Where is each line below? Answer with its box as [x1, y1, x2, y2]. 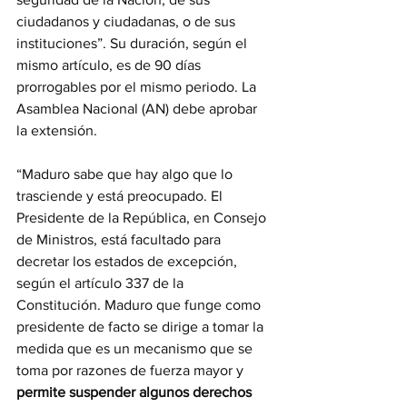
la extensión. [16, 123, 101, 139]
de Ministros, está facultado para [16, 232, 224, 248]
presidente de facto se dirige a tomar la [16, 319, 267, 335]
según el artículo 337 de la [16, 275, 187, 292]
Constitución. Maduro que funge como [16, 297, 264, 313]
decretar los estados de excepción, [16, 253, 241, 270]
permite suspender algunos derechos [16, 384, 255, 401]
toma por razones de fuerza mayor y [16, 362, 247, 379]
